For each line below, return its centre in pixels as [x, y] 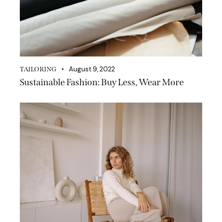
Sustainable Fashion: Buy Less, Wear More [102, 82]
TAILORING [38, 69]
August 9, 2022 [92, 69]
